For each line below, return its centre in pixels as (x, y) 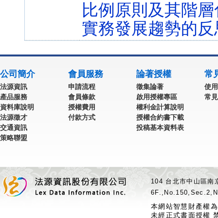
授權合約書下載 (160, 117)
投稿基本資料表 (160, 127)
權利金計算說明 (160, 107)
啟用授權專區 (157, 97)
